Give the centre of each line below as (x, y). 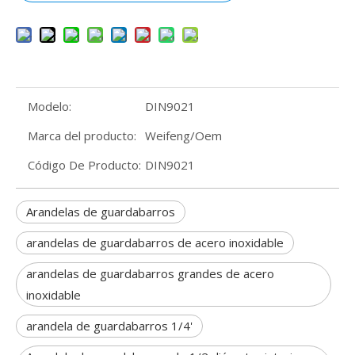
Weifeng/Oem (183, 136)
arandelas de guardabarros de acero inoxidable (155, 242)
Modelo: (50, 106)
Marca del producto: (82, 136)
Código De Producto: (84, 165)
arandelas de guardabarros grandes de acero (150, 273)
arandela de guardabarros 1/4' (109, 326)
